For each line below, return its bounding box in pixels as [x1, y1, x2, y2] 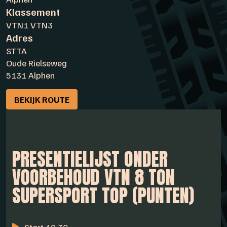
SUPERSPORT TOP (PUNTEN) [12, 181, 194, 209]
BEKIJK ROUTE [14, 94, 69, 105]
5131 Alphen [6, 69, 55, 81]
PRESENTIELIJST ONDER [12, 145, 168, 173]
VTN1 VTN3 [6, 19, 53, 30]
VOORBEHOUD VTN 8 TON [12, 163, 175, 191]
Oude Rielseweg [6, 57, 67, 68]
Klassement [6, 6, 60, 18]
